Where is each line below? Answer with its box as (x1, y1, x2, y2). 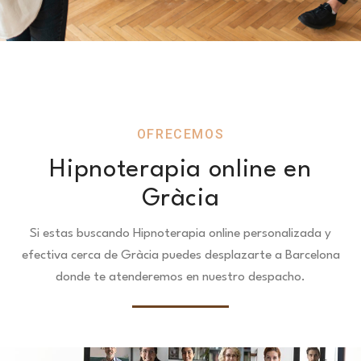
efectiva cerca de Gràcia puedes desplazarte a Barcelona (21, 249, 340, 262)
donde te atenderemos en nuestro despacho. (56, 271, 305, 284)
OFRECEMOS (136, 127, 225, 142)
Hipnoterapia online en (49, 158, 312, 182)
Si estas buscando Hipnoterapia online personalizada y (30, 227, 331, 240)
